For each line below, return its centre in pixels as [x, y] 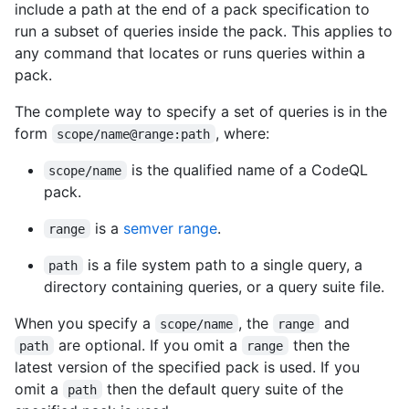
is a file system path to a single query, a [225, 264]
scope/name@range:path [134, 134]
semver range [170, 228]
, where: [242, 133]
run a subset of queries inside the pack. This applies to [204, 31]
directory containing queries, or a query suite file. [214, 286]
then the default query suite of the [225, 388]
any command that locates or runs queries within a [190, 52]
